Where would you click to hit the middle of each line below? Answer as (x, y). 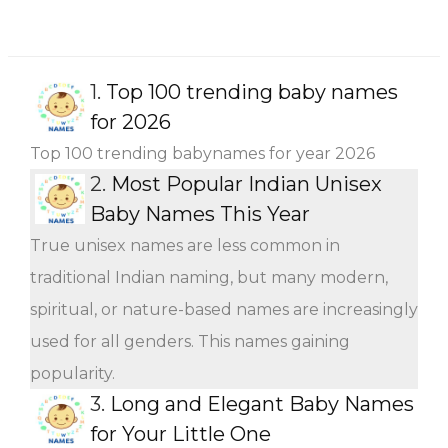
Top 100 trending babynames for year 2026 (202, 153)
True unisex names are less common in (185, 245)
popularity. (72, 373)
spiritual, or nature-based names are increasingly (224, 309)
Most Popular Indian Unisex (246, 183)
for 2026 (130, 121)
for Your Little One (180, 433)
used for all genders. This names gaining (190, 341)
